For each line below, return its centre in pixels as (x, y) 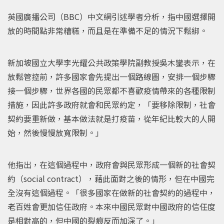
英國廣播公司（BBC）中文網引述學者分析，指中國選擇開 (111, 16)
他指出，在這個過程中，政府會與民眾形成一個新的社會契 (111, 164)
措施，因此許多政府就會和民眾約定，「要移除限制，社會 (111, 104)
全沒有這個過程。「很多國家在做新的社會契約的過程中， (111, 192)
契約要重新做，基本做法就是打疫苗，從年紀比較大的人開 (111, 118)
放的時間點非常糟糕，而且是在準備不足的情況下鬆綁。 (107, 30)
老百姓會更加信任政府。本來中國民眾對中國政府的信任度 (111, 206)
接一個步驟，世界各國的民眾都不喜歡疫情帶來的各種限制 (111, 90)
